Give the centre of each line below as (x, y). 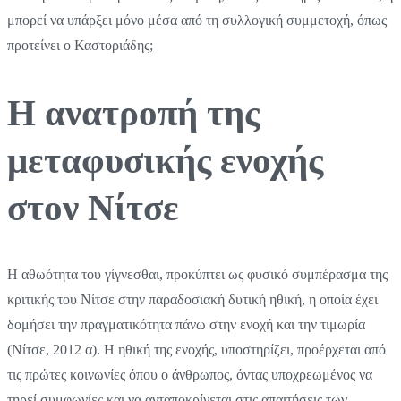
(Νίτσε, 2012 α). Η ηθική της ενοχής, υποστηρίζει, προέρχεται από (196, 350)
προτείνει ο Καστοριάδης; (80, 46)
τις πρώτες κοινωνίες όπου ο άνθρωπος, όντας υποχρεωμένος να (190, 375)
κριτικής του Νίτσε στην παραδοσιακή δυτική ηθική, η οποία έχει (192, 300)
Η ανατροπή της (133, 112)
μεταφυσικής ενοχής (165, 160)
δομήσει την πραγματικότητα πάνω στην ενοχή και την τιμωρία (186, 325)
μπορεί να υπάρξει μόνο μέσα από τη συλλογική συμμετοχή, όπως (197, 21)
